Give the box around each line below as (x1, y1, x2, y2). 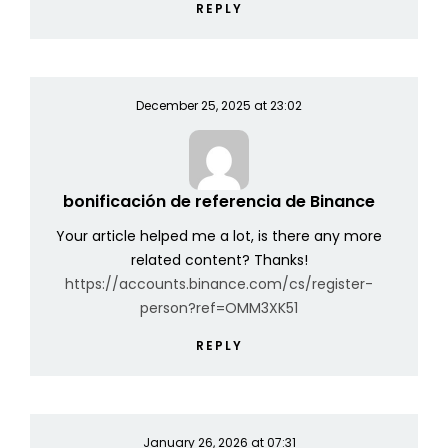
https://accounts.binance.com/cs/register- (65, 274, 373, 295)
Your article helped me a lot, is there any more (56, 226, 382, 247)
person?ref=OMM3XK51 (140, 298, 298, 319)
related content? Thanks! (130, 250, 308, 271)
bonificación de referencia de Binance (63, 190, 375, 214)
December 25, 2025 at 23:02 (136, 97, 302, 115)
